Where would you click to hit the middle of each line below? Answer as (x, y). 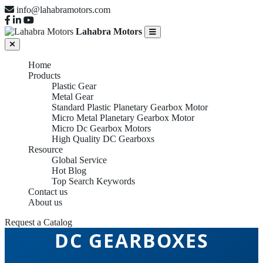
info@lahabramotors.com (63, 10)
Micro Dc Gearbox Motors (101, 128)
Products (44, 75)
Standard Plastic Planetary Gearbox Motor (130, 107)
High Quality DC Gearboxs (103, 139)
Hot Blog (69, 171)
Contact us (48, 192)
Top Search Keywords (93, 181)
